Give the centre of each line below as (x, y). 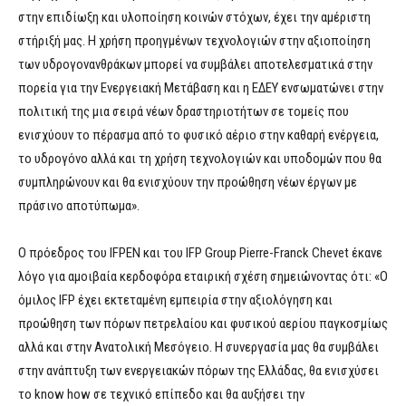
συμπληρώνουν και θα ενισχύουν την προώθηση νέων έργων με (188, 183)
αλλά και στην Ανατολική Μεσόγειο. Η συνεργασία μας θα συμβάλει (198, 348)
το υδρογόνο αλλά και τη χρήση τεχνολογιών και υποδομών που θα (200, 159)
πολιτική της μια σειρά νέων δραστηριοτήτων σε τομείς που (184, 112)
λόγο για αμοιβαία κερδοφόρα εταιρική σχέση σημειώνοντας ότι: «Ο (203, 277)
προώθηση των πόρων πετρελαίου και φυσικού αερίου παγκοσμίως (203, 324)
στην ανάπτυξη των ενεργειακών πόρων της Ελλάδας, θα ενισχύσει (198, 371)
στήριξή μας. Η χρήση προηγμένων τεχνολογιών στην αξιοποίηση (194, 41)
